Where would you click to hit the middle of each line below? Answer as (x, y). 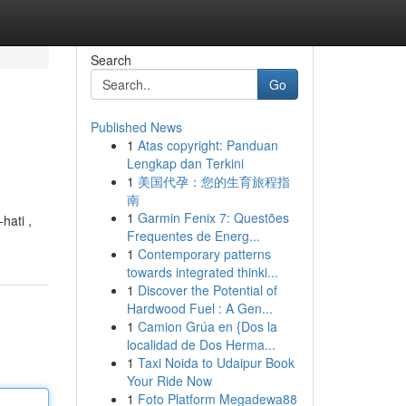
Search (111, 60)
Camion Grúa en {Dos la (207, 326)
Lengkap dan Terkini (185, 163)
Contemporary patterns (204, 254)
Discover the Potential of (207, 290)
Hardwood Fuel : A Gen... (199, 308)
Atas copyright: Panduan (208, 145)
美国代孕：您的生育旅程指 (213, 181)
